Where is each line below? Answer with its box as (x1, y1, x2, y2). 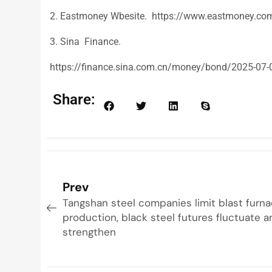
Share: (53, 90, 96, 108)
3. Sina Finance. (50, 35, 121, 47)
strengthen (63, 225, 117, 239)
